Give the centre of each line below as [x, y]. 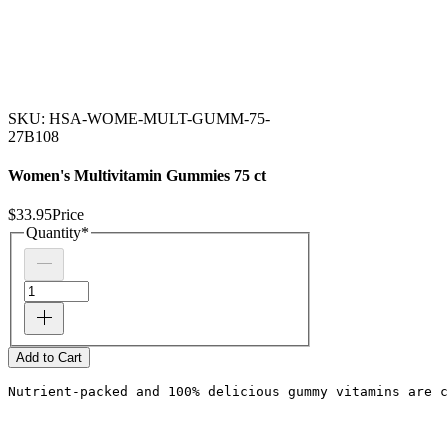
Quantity [53, 233]
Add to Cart [49, 357]
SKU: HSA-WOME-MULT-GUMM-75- [139, 118]
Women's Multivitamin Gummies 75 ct [137, 176]
